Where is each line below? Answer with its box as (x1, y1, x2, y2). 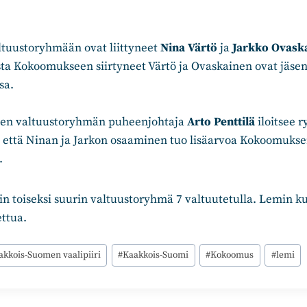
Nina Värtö (160, 40, 217, 56)
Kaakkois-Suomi (123, 249, 189, 262)
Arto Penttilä (187, 114, 255, 130)
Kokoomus (210, 249, 254, 262)
